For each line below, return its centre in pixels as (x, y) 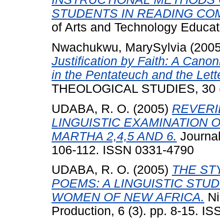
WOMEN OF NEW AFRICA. (128, 197)
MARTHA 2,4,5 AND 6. (114, 136)
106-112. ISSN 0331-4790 (123, 150)
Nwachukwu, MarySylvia (119, 47)
